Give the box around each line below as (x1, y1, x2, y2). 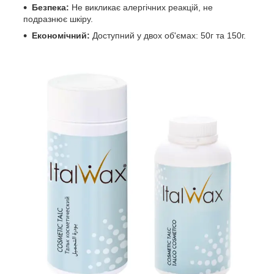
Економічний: (32, 31, 90, 41)
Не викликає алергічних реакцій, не (69, 2, 213, 13)
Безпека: (32, 2, 69, 13)
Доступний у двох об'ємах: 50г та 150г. (90, 31, 246, 41)
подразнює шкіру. (23, 14, 93, 24)
